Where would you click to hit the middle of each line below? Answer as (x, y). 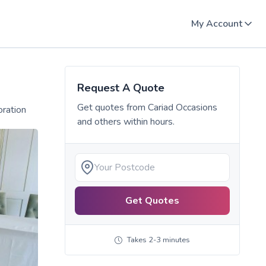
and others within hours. (126, 122)
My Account (217, 24)
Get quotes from (112, 107)
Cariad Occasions (182, 107)
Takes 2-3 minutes (158, 240)
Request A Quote (121, 88)
